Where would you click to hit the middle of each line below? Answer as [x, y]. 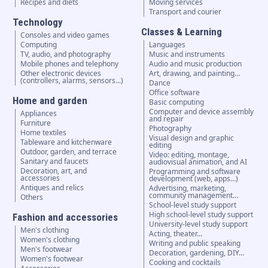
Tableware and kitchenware [66, 142]
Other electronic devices [60, 74]
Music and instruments [187, 54]
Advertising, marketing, [188, 188]
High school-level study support [201, 215]
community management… [194, 196]
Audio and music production [196, 64]
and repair [167, 119]
